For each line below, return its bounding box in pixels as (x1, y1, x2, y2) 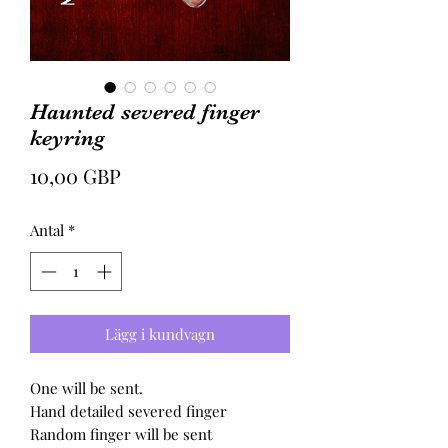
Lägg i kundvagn (105, 323, 215, 344)
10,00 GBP (30, 162, 121, 189)
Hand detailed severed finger (30, 400, 227, 421)
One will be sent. (30, 377, 143, 398)
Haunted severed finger (30, 99, 260, 124)
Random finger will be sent (30, 423, 212, 444)
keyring (30, 125, 105, 150)
